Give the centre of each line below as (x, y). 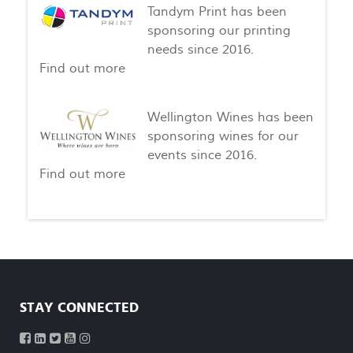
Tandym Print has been (217, 12)
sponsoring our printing (219, 31)
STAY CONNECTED (79, 308)
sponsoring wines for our (223, 137)
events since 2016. (202, 156)
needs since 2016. (200, 50)
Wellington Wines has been (230, 118)
